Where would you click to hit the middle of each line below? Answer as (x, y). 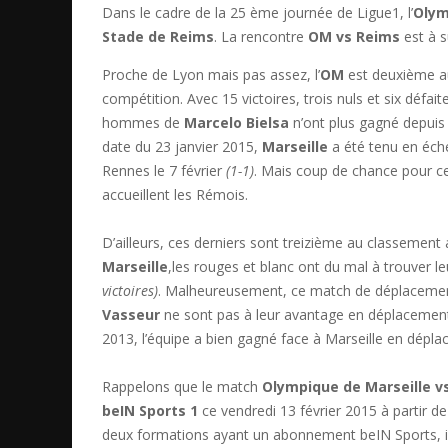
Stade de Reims (158, 36)
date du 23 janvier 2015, (182, 146)
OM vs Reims (354, 36)
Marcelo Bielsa (236, 122)
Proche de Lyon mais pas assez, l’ (211, 74)
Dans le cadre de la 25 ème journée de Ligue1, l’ (257, 12)
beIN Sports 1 (150, 410)
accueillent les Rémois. (175, 194)
